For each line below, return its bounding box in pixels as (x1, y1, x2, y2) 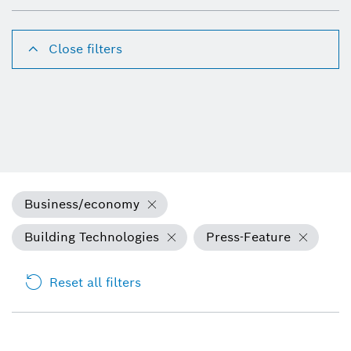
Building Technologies (24, 228, 159, 245)
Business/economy (24, 195, 139, 212)
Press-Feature (206, 228, 291, 245)
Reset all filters (49, 273, 141, 291)
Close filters (49, 40, 122, 57)
